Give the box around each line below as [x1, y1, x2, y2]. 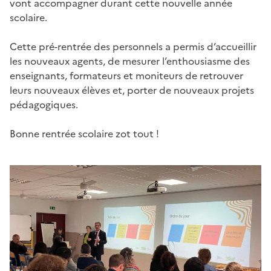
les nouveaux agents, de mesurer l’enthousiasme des [10, 53, 250, 68]
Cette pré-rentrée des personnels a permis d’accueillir [10, 39, 256, 54]
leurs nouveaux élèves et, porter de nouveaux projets [10, 82, 254, 97]
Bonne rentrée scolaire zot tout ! [10, 126, 159, 141]
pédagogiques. [10, 97, 78, 112]
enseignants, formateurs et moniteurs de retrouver [10, 68, 243, 83]
